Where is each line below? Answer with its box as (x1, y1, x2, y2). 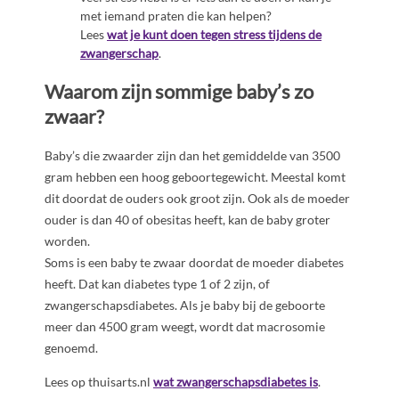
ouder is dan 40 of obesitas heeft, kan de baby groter (45, 211, 330, 227)
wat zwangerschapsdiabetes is (153, 373, 318, 389)
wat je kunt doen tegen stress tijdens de (107, 27, 322, 43)
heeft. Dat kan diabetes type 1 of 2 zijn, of (45, 275, 270, 291)
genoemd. (45, 339, 98, 355)
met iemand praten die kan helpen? (80, 8, 272, 24)
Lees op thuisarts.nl (45, 373, 153, 389)
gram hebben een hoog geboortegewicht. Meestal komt (45, 168, 346, 184)
